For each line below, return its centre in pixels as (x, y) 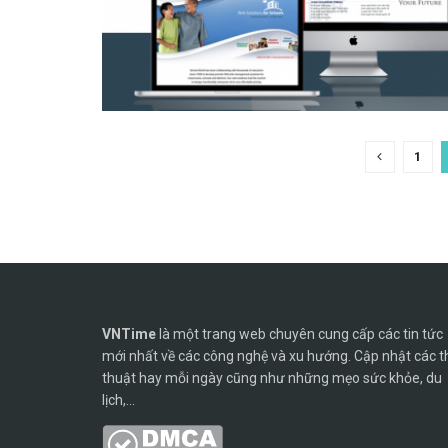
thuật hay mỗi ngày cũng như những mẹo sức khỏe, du (272, 378)
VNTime (129, 334)
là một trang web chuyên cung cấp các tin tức (299, 334)
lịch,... (118, 400)
